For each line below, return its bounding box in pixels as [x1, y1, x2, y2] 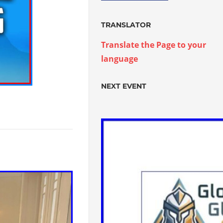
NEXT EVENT [101, 82, 147, 91]
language [101, 53, 138, 64]
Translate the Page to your [101, 39, 207, 50]
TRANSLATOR [101, 20, 151, 29]
